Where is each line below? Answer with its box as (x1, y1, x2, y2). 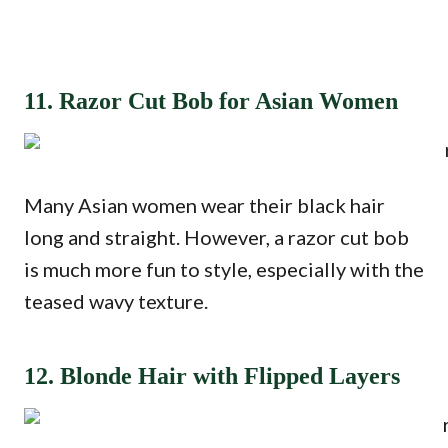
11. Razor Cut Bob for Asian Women (24, 88, 398, 114)
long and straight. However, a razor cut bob (24, 225, 409, 249)
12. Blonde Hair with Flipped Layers (24, 363, 400, 389)
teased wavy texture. (24, 289, 208, 313)
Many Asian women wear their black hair (24, 193, 385, 217)
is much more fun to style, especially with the (24, 257, 424, 281)
